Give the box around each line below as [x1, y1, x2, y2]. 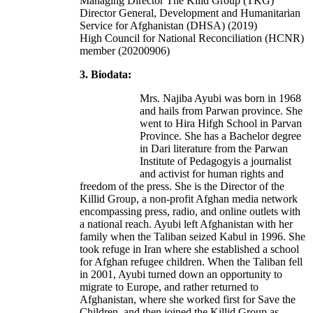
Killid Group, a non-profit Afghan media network [80, 193, 298, 205]
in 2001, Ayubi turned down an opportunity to [80, 268, 282, 281]
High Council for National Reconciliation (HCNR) [80, 32, 304, 45]
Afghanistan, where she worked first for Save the [80, 293, 296, 306]
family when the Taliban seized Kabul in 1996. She [80, 231, 305, 243]
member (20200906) [80, 45, 170, 57]
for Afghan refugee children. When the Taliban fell [80, 256, 303, 268]
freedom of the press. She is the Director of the [80, 180, 284, 193]
